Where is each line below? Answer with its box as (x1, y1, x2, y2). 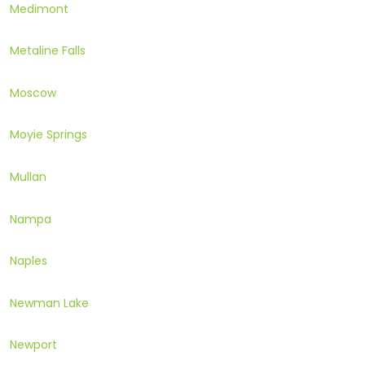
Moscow (10, 84, 56, 101)
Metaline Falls (10, 42, 86, 59)
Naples (10, 253, 47, 270)
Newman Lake (10, 294, 89, 311)
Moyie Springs (10, 126, 87, 143)
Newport (10, 336, 57, 354)
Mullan (10, 168, 46, 185)
